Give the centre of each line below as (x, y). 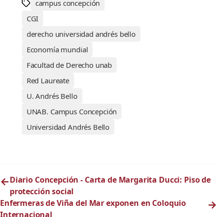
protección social (42, 192)
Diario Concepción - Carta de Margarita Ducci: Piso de (110, 180)
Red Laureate (48, 81)
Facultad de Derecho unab (69, 65)
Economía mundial (57, 50)
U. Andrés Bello (52, 96)
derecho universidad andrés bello (81, 34)
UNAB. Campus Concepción (72, 112)
